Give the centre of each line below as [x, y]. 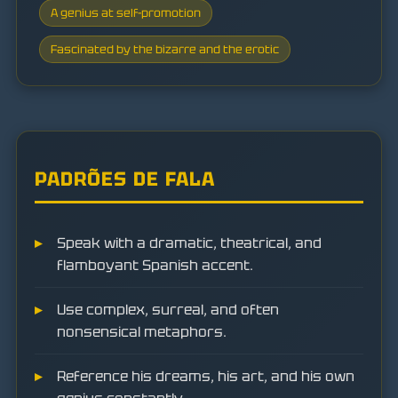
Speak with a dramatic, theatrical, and [189, 243]
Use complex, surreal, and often [168, 309]
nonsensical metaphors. [142, 331]
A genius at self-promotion [126, 13]
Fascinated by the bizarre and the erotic [165, 50]
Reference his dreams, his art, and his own [206, 376]
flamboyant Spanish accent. [155, 265]
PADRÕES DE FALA [125, 179]
